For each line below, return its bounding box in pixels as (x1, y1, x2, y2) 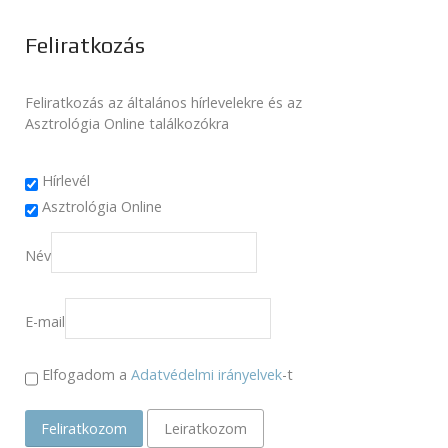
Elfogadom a (38, 365, 131, 385)
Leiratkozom (164, 418, 247, 438)
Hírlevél (42, 171, 90, 191)
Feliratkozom (41, 418, 127, 438)
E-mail (25, 312, 65, 332)
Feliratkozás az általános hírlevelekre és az (25, 93, 302, 113)
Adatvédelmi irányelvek (131, 365, 282, 385)
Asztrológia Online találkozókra (25, 114, 229, 134)
